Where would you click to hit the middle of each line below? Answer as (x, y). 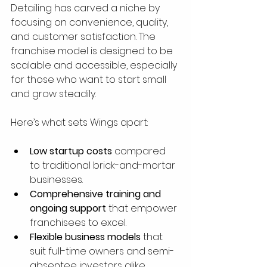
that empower (143, 209)
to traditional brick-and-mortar (104, 166)
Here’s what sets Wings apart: (79, 123)
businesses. (56, 180)
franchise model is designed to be (93, 51)
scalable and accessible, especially (95, 66)
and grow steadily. (53, 94)
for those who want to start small (90, 80)
